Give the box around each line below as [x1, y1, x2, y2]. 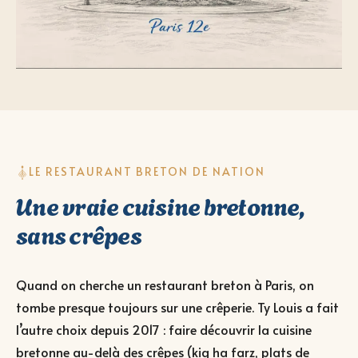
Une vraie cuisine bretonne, [16, 187, 304, 223]
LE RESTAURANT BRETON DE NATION [29, 164, 265, 180]
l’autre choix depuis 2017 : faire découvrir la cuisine [16, 320, 312, 339]
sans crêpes [16, 216, 141, 252]
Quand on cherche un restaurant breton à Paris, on [16, 276, 314, 294]
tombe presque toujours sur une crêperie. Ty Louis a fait [16, 298, 339, 316]
